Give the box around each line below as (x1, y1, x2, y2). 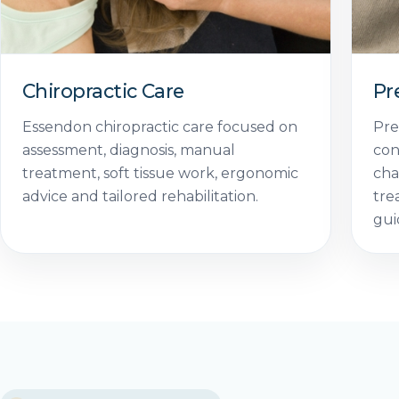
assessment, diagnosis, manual (22, 141, 235, 159)
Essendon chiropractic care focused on (22, 118, 297, 135)
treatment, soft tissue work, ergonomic (22, 164, 298, 182)
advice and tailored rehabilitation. (22, 187, 258, 205)
